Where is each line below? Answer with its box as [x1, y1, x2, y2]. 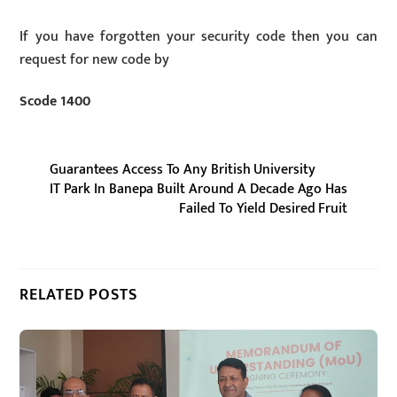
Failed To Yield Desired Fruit [179, 196, 347, 221]
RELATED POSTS [19, 282, 137, 308]
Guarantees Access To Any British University [50, 157, 315, 182]
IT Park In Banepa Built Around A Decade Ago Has [49, 176, 347, 201]
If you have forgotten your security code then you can [19, 24, 378, 49]
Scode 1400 [19, 89, 91, 113]
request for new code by [19, 47, 170, 72]
